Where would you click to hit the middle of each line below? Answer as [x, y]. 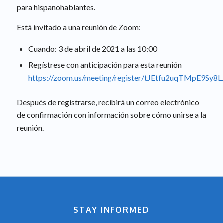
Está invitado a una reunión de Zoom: [79, 27]
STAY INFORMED [111, 209]
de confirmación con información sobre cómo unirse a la [111, 114]
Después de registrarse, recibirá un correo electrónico [108, 102]
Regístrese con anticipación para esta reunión [105, 64]
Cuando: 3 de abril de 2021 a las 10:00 [93, 48]
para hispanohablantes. [56, 7]
